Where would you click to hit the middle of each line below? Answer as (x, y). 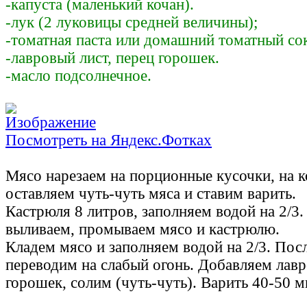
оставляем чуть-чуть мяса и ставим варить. (151, 194)
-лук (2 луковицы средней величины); (132, 23)
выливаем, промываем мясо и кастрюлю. (143, 230)
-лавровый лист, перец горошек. (112, 58)
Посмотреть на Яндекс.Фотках (109, 140)
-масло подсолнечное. (78, 76)
